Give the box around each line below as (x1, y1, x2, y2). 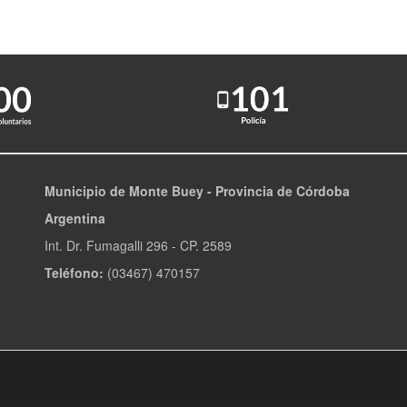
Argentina (45, 208, 105, 227)
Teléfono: (45, 263, 104, 282)
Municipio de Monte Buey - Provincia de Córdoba (45, 181, 350, 200)
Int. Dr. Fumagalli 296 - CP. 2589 (45, 235, 232, 254)
